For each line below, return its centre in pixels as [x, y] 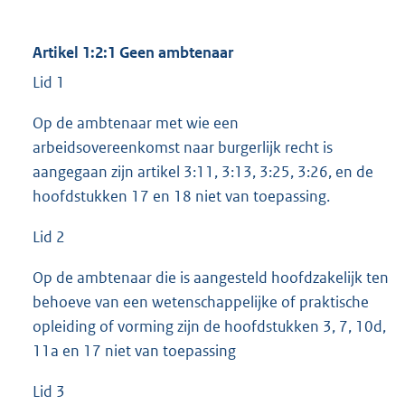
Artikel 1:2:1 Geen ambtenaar [133, 53]
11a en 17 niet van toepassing [134, 351]
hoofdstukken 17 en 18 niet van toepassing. [181, 197]
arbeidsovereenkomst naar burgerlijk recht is [183, 148]
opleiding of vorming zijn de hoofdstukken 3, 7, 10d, [209, 327]
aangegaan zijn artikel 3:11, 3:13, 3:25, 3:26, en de [203, 172]
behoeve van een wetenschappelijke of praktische [201, 302]
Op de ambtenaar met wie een [136, 123]
